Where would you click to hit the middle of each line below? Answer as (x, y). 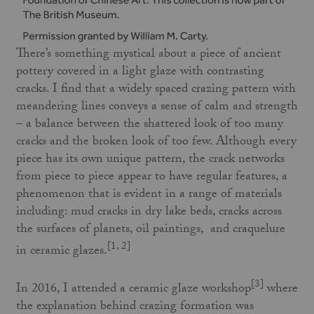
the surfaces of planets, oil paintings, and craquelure (150, 231)
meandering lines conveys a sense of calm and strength (157, 108)
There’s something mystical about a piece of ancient (148, 55)
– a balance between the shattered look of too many (149, 125)
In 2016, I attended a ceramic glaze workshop (133, 289)
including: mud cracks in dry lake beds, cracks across (149, 213)
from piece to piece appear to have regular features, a (151, 178)
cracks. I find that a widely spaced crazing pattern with (156, 90)
